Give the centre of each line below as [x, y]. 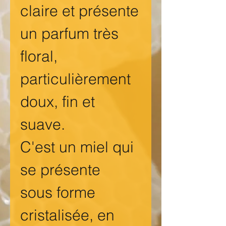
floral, [39, 56]
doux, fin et [58, 102]
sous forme [58, 193]
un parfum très [69, 34]
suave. [43, 125]
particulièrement [75, 79]
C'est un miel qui [77, 147]
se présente [60, 170]
